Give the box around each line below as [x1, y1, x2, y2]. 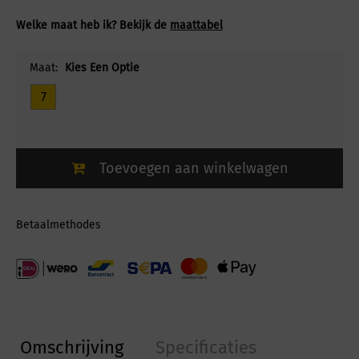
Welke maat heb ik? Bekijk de [16, 18, 170, 33]
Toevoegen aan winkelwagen [99, 159, 288, 178]
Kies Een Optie [65, 61, 139, 75]
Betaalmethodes [16, 218, 101, 232]
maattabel [170, 18, 223, 33]
